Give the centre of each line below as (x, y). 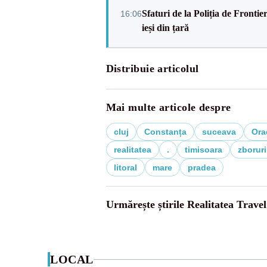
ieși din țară (165, 28)
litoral (125, 167)
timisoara (203, 150)
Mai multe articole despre (168, 107)
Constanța (165, 132)
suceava (219, 132)
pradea (201, 167)
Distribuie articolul (152, 69)
